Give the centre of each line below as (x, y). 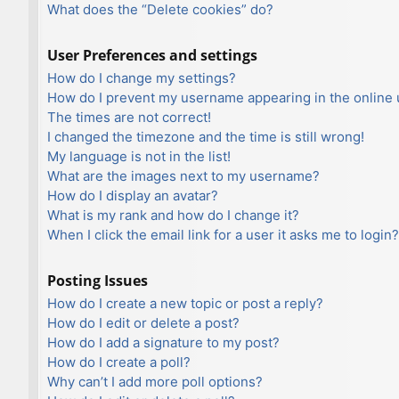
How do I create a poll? (119, 362)
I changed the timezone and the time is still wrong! (206, 136)
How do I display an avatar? (133, 195)
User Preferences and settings (152, 55)
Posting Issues (98, 280)
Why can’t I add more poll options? (155, 381)
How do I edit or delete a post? (143, 322)
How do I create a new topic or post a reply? (185, 303)
